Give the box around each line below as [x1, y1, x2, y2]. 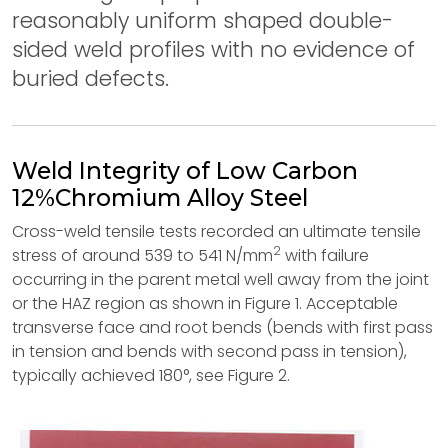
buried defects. [12, 64, 169, 93]
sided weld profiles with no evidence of [12, 35, 415, 64]
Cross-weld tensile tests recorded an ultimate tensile [12, 220, 421, 243]
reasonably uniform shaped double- [12, 6, 393, 35]
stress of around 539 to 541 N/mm [12, 244, 273, 267]
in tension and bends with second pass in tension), [12, 340, 407, 363]
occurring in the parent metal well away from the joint [12, 268, 429, 291]
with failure [281, 244, 369, 267]
